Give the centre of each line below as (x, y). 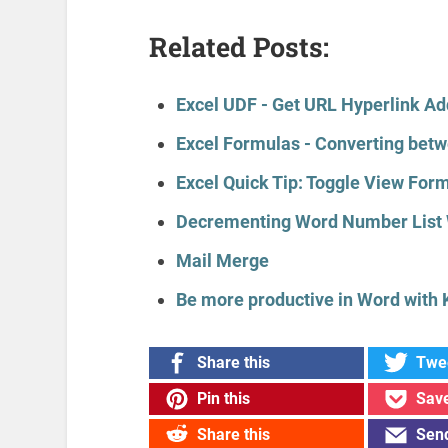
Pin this (223, 399)
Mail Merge (222, 260)
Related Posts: (238, 46)
